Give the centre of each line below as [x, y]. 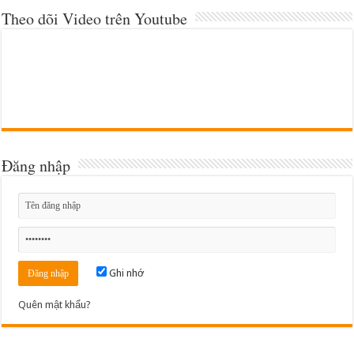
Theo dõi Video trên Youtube [95, 19]
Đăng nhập [36, 166]
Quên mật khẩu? [55, 305]
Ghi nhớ [126, 273]
